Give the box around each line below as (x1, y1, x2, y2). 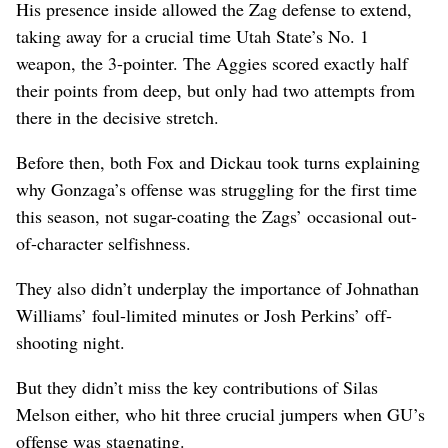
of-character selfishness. (16, 230, 191, 255)
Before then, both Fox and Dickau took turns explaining (16, 149, 420, 174)
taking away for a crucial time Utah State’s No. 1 (16, 23, 369, 48)
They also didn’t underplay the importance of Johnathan (16, 275, 419, 300)
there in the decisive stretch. (16, 104, 219, 129)
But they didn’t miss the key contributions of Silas (16, 374, 378, 399)
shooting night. (16, 329, 125, 354)
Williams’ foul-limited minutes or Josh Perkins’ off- (16, 302, 392, 327)
